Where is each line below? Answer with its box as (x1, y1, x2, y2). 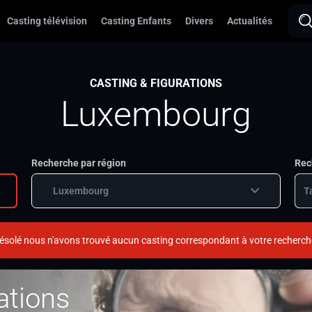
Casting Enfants (101, 15, 171, 26)
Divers (185, 15, 213, 26)
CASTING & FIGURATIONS (90, 77, 222, 90)
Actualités (227, 15, 272, 26)
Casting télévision (7, 15, 87, 26)
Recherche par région (31, 157, 126, 169)
